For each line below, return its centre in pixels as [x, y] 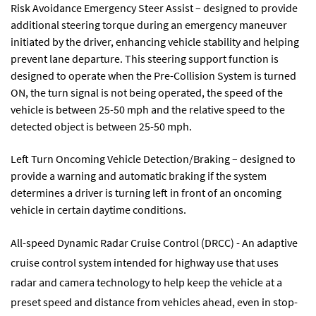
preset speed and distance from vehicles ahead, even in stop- [154, 302]
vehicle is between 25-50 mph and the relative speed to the [148, 110]
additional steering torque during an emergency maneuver [149, 25]
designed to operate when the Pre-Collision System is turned [153, 76]
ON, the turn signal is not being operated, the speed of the [147, 93]
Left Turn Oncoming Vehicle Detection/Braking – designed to [153, 158]
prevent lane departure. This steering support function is [145, 59]
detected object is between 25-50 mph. [101, 127]
